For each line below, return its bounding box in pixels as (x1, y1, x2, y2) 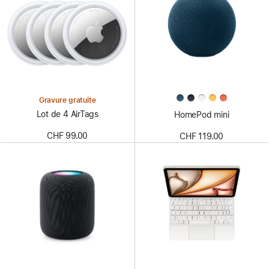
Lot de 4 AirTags (36, 109, 98, 119)
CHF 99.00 (47, 131, 88, 141)
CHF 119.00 (180, 131, 224, 141)
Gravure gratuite (38, 95, 96, 104)
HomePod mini (174, 109, 229, 119)
